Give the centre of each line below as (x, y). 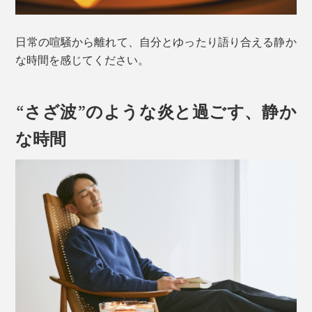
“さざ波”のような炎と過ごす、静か (156, 110)
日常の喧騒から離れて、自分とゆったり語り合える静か (156, 41)
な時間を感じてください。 (83, 59)
